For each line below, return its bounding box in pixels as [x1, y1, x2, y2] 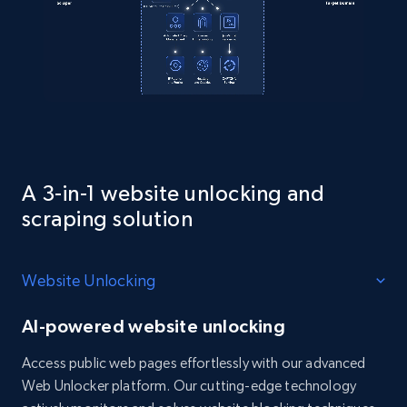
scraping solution [22, 206, 194, 232]
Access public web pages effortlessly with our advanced [22, 354, 366, 372]
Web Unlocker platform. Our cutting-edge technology [22, 377, 357, 395]
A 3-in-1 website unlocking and [22, 181, 325, 206]
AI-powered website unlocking [22, 316, 286, 337]
